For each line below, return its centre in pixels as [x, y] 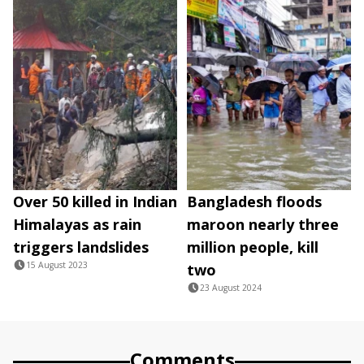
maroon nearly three [263, 225]
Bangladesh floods [254, 202]
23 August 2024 [231, 288]
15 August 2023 [57, 265]
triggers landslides [81, 247]
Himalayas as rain [77, 225]
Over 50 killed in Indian [95, 202]
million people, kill [253, 247]
